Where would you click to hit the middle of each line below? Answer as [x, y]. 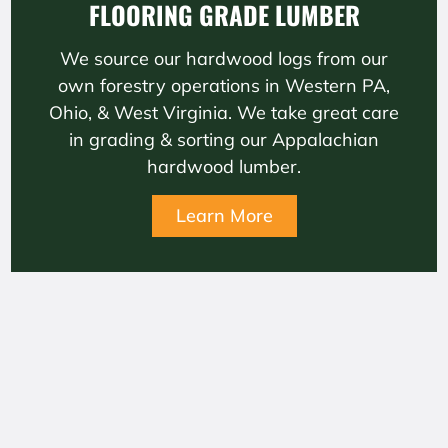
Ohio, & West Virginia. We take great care [224, 112]
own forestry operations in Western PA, [224, 85]
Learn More [224, 215]
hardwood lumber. [224, 166]
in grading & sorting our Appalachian [224, 139]
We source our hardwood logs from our [224, 58]
